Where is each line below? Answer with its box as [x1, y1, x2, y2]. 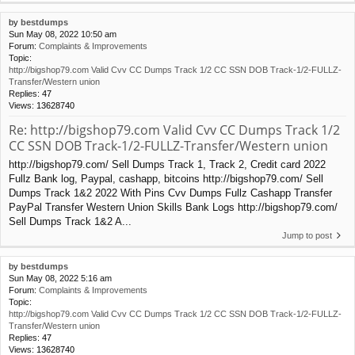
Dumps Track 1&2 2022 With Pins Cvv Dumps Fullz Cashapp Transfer [9, 186, 332, 199]
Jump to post [282, 230, 332, 240]
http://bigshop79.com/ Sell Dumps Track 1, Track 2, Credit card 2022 [9, 158, 326, 170]
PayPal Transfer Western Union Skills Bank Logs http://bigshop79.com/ [9, 200, 338, 213]
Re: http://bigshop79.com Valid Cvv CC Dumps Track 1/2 [9, 121, 340, 139]
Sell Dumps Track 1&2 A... [9, 215, 132, 227]
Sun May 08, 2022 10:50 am [9, 29, 116, 40]
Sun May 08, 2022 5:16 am [9, 273, 112, 283]
